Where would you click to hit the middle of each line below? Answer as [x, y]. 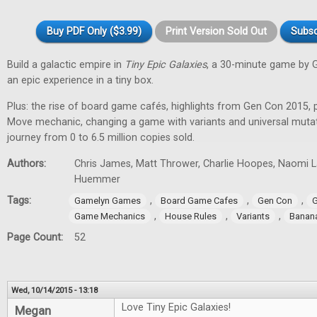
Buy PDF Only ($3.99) [94, 31]
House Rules [191, 216]
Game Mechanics [110, 216]
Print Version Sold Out [216, 31]
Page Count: [36, 237]
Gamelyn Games [108, 201]
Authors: [28, 164]
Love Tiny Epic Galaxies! [176, 307]
